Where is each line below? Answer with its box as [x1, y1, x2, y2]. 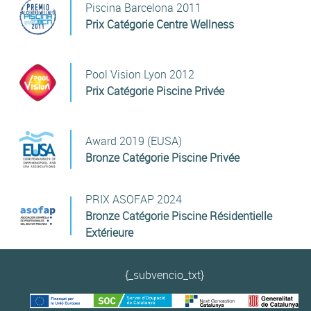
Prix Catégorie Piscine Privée [85, 83, 224, 99]
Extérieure [85, 224, 133, 240]
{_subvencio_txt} [124, 267, 204, 283]
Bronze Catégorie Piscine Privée [85, 149, 239, 165]
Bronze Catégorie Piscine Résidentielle [85, 208, 272, 224]
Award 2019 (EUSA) [85, 133, 182, 149]
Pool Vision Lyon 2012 [85, 66, 194, 82]
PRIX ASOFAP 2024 [85, 191, 182, 207]
